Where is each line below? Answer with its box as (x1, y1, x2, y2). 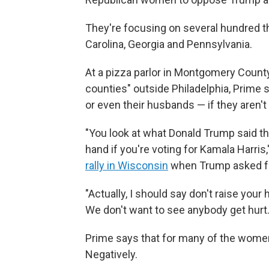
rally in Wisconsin (85, 159, 168, 172)
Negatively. (85, 248, 138, 261)
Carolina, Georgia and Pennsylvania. (85, 38, 252, 50)
